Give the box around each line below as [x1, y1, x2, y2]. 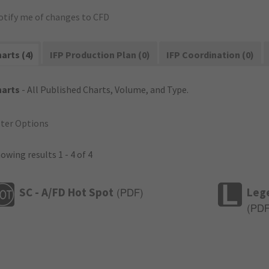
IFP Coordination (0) [166, 49, 255, 61]
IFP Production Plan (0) [50, 49, 151, 61]
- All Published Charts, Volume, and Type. [20, 83, 189, 95]
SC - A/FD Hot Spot [19, 184, 113, 199]
